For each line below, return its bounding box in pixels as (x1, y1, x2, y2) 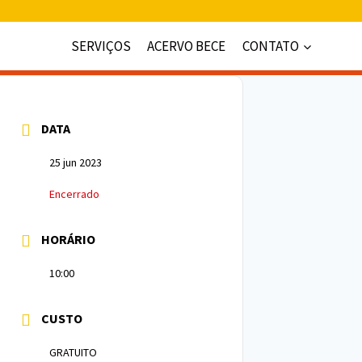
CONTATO (242, 36, 299, 55)
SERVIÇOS (71, 36, 132, 55)
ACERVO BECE (147, 36, 226, 55)
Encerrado (49, 187, 99, 201)
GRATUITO (49, 345, 97, 360)
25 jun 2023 (49, 155, 102, 170)
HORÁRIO (41, 231, 95, 247)
